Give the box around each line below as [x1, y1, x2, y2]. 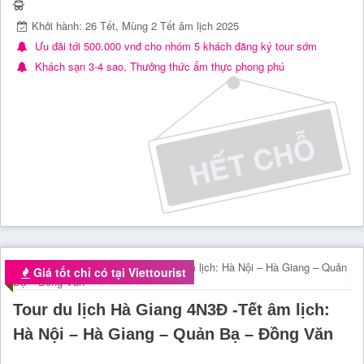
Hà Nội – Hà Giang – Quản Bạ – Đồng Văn [13, 324, 333, 343]
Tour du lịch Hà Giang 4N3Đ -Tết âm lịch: [13, 300, 330, 318]
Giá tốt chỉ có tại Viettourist [30, 263, 186, 280]
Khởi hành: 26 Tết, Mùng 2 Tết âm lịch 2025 [32, 18, 239, 33]
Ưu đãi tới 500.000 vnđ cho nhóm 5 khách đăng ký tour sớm [32, 38, 317, 54]
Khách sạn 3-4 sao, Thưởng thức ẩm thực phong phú [32, 58, 284, 74]
